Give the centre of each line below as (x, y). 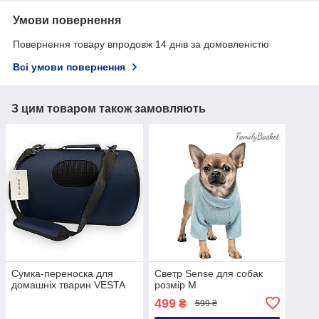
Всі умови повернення (69, 67)
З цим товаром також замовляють (109, 109)
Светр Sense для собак (208, 273)
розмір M (175, 284)
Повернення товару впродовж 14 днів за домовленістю (141, 45)
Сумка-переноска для (62, 273)
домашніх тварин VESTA (68, 284)
